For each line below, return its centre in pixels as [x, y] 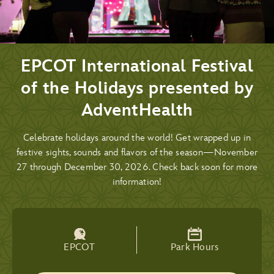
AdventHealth [137, 110]
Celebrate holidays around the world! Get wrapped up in [137, 138]
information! [137, 182]
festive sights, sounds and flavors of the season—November [137, 153]
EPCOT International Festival [137, 66]
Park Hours [194, 247]
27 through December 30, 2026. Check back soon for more [137, 167]
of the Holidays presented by [137, 88]
